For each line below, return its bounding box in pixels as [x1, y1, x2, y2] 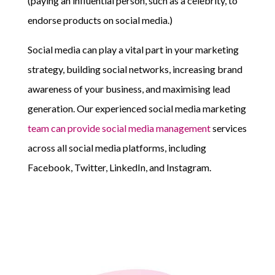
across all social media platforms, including [27, 142, 206, 154]
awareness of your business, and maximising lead [27, 83, 230, 95]
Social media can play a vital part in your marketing [27, 44, 239, 56]
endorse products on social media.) [27, 14, 172, 26]
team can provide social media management [27, 122, 211, 134]
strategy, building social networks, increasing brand [27, 63, 242, 76]
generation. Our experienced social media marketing [27, 103, 246, 115]
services [210, 122, 247, 134]
